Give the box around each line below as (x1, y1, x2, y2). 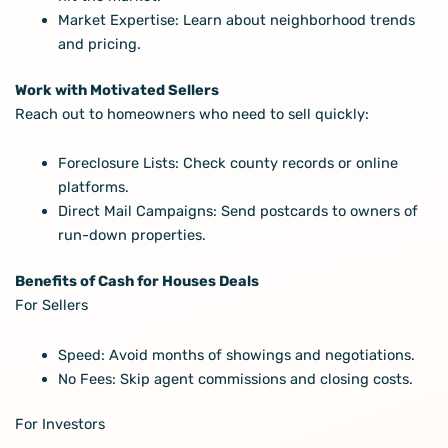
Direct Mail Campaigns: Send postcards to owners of (58, 202, 419, 221)
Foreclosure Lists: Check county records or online (58, 154, 399, 173)
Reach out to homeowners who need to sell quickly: (14, 104, 369, 123)
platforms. (58, 178, 130, 197)
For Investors (14, 415, 105, 434)
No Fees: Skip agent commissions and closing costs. (58, 369, 414, 388)
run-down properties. (58, 226, 207, 245)
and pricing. (58, 34, 142, 53)
